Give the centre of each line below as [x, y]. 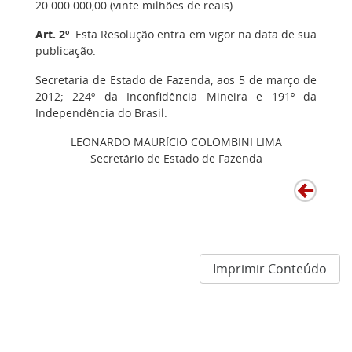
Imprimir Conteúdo [270, 269]
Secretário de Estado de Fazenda [176, 158]
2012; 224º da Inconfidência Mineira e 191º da [176, 96]
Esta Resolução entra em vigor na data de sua [193, 34]
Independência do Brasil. [101, 113]
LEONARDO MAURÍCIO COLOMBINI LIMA [176, 142]
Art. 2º [53, 34]
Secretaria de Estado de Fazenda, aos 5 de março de [176, 80]
